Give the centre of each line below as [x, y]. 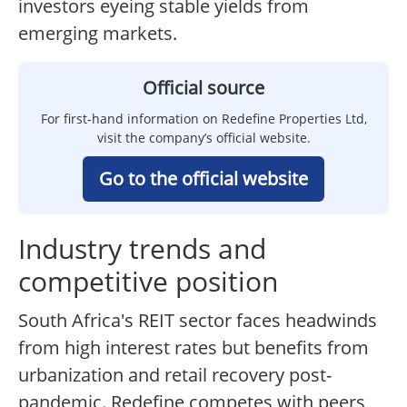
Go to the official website [203, 179]
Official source [203, 88]
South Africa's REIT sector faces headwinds [198, 321]
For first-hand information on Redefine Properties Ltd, [203, 119]
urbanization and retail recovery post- [175, 375]
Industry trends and [142, 249]
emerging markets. [98, 34]
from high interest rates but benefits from [194, 348]
